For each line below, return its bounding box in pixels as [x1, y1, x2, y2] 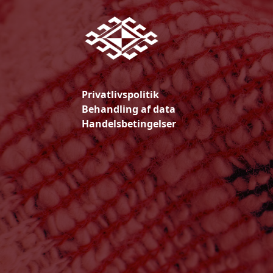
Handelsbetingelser [82, 117, 177, 131]
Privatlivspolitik [82, 88, 160, 102]
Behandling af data [82, 102, 176, 116]
